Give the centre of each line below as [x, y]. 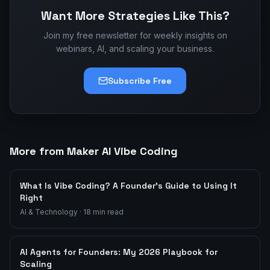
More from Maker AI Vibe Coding [94, 151]
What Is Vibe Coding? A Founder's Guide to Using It [128, 186]
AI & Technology [49, 212]
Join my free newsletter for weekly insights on [135, 35]
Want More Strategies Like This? [135, 16]
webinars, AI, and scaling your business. [135, 49]
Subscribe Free [140, 81]
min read [107, 212]
